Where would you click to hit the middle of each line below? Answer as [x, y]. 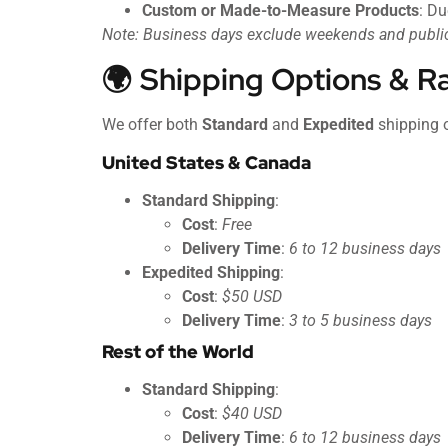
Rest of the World [178, 351]
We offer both [152, 125]
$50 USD [252, 296]
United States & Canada [206, 162]
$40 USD [252, 413]
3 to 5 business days [360, 320]
